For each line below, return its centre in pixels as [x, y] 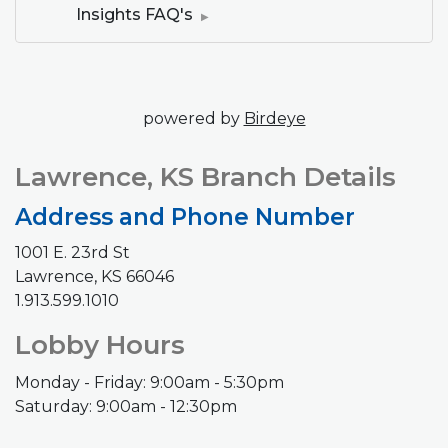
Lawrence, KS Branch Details [205, 176]
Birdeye [274, 118]
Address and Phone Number [185, 216]
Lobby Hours [100, 344]
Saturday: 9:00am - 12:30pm [126, 406]
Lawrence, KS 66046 [94, 276]
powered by [193, 118]
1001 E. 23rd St [72, 252]
